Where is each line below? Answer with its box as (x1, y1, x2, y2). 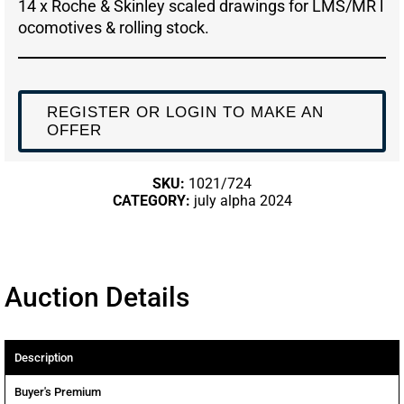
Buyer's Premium (14, 385, 101, 399)
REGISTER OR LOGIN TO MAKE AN (46, 103, 324, 121)
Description (14, 351, 73, 365)
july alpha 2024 (193, 192, 292, 210)
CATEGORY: (112, 192, 194, 210)
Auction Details (5, 281, 189, 314)
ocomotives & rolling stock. (18, 18, 209, 38)
